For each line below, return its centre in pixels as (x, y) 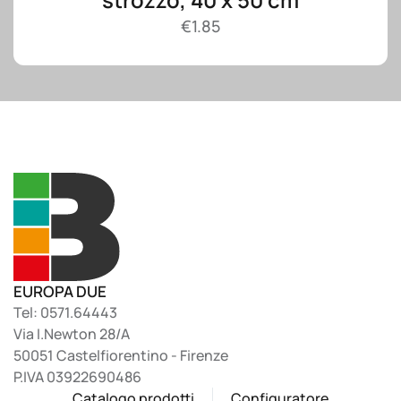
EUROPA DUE (60, 291)
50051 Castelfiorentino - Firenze (121, 355)
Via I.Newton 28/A (72, 333)
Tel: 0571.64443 (65, 312)
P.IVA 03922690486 (77, 376)
